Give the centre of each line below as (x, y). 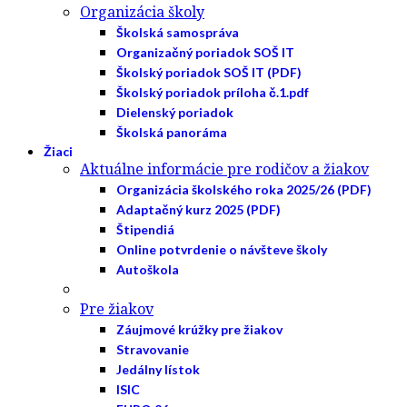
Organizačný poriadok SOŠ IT (205, 52)
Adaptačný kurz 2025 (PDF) (199, 209)
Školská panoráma (172, 132)
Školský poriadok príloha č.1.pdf (213, 92)
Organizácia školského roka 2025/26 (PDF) (244, 189)
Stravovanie (153, 349)
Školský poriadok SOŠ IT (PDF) (209, 72)
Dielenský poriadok (175, 112)
